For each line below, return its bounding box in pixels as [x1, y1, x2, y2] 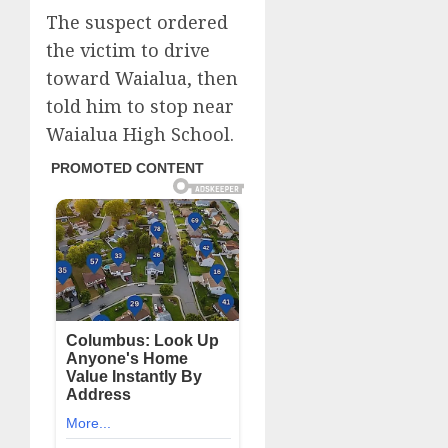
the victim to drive [46, 38, 210, 62]
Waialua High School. [46, 122, 234, 146]
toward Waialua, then [46, 66, 238, 90]
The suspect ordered [46, 10, 228, 34]
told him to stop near [46, 94, 234, 118]
